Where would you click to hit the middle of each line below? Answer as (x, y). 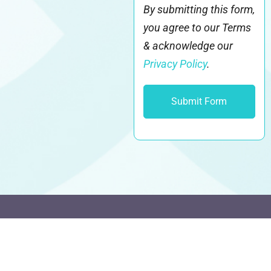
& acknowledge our (188, 46)
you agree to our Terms (197, 28)
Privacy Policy (175, 64)
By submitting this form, (199, 10)
